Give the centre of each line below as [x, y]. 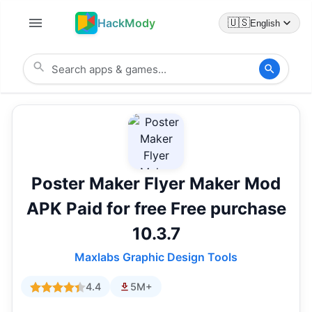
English [265, 23]
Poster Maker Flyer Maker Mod [156, 184]
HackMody [126, 23]
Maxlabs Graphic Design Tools [156, 257]
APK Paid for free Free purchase [156, 209]
